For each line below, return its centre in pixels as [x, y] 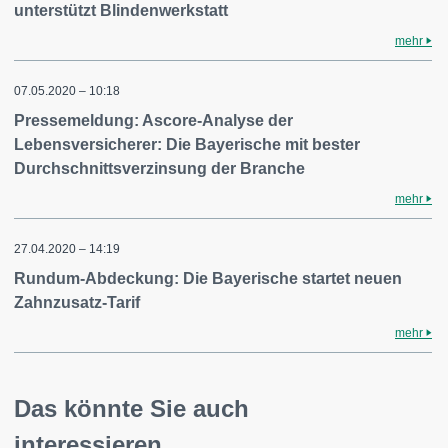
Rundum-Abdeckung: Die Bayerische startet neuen [208, 278]
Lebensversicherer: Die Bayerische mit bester [187, 144]
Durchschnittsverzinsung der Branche [159, 168]
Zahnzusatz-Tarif [77, 302]
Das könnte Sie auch [131, 408]
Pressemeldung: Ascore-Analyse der [153, 120]
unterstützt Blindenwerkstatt [121, 10]
